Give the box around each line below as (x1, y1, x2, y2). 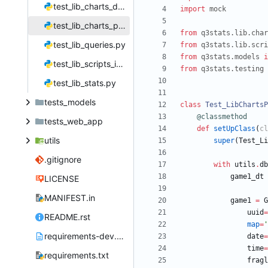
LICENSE (44, 173, 79, 184)
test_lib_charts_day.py (117, 1, 125, 12)
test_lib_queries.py (53, 39, 126, 50)
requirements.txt (44, 250, 109, 261)
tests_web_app (44, 116, 103, 127)
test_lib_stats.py (53, 78, 116, 89)
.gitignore (44, 154, 81, 165)
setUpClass (214, 124, 255, 133)
